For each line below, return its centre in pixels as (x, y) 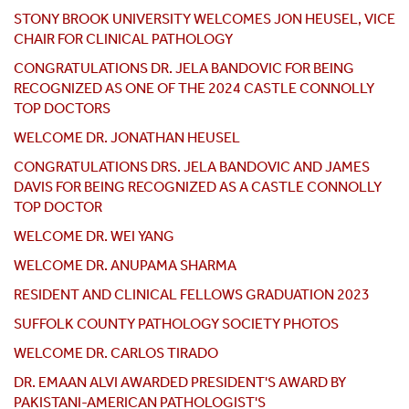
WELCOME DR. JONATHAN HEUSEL (127, 138)
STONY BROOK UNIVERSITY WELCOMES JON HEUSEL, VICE (204, 19)
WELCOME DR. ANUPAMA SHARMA (125, 266)
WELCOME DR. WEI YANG (94, 236)
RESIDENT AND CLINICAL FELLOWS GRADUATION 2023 (192, 295)
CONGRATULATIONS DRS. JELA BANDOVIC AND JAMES (192, 167)
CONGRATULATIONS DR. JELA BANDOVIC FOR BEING (184, 68)
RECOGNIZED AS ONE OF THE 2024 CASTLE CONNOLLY (194, 89)
